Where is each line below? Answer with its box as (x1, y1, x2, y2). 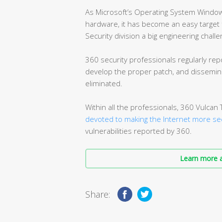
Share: (85, 188, 110, 200)
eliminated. (85, 78, 122, 88)
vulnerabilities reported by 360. (85, 125, 192, 136)
